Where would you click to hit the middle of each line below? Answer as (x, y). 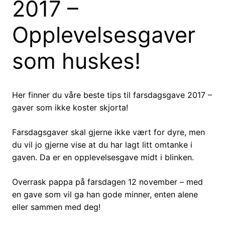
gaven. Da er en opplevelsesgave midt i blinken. (103, 157)
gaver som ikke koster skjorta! (70, 108)
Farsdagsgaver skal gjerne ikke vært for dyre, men (108, 132)
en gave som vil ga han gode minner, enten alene (105, 195)
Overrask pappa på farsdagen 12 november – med (107, 182)
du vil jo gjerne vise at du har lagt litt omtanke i (102, 145)
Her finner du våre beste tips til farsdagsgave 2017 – (112, 95)
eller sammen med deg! (56, 207)
